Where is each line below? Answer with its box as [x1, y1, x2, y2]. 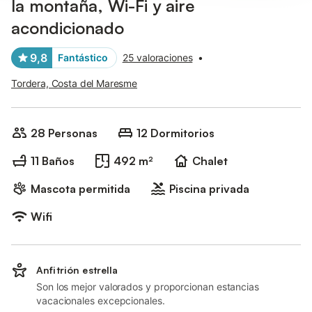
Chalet [192, 154, 228, 168]
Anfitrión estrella [36, 264, 118, 276]
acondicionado [11, 17, 124, 38]
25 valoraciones [122, 52, 193, 63]
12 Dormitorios [136, 126, 214, 140]
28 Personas [31, 126, 97, 140]
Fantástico [58, 52, 108, 63]
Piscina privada [169, 182, 249, 196]
